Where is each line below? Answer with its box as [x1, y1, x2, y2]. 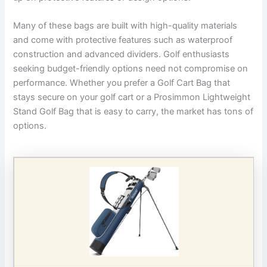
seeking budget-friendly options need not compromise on [13, 63, 249, 74]
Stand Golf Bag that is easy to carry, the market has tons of [13, 106, 254, 117]
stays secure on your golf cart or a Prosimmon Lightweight [13, 92, 251, 103]
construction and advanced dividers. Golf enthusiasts [13, 49, 230, 60]
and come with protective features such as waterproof [13, 35, 233, 46]
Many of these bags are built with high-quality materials [13, 20, 238, 32]
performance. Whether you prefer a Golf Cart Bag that [13, 77, 231, 89]
